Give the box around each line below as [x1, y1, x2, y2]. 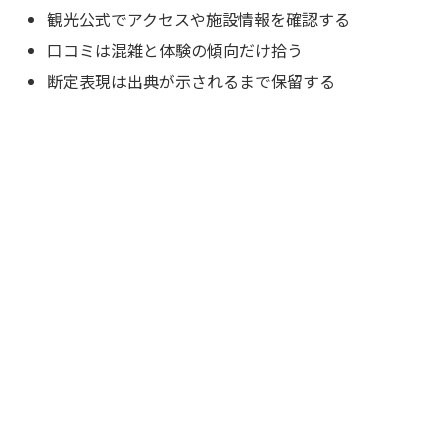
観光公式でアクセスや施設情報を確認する [47, 6, 351, 31]
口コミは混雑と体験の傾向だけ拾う [47, 38, 304, 63]
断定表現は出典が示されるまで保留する [47, 69, 336, 94]
